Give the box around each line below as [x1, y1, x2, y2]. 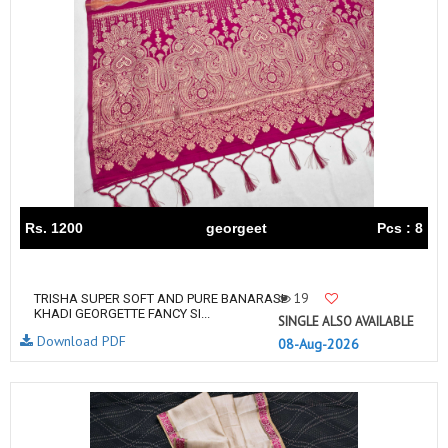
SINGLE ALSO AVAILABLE [278, 313, 414, 330]
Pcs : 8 [377, 220, 423, 236]
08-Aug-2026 [278, 335, 359, 353]
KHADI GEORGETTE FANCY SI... [34, 306, 210, 321]
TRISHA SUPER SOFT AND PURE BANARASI [34, 291, 284, 306]
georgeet [205, 220, 267, 236]
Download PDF [33, 332, 126, 350]
